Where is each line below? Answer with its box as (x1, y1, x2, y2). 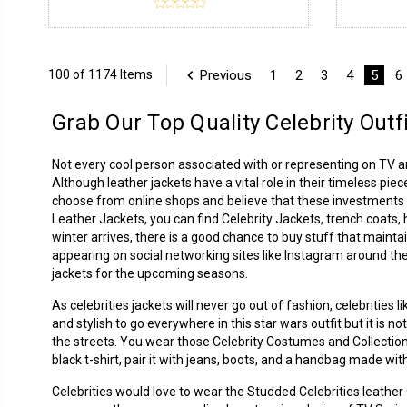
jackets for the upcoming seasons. (52, 265, 248, 281)
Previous (199, 66, 252, 84)
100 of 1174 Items (47, 67, 153, 83)
